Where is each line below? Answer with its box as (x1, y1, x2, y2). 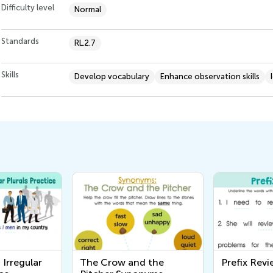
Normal (74, 5, 101, 15)
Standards (1, 37, 39, 46)
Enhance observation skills (160, 72, 260, 82)
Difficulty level (1, 3, 54, 13)
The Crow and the (80, 257, 164, 269)
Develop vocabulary (74, 72, 149, 82)
